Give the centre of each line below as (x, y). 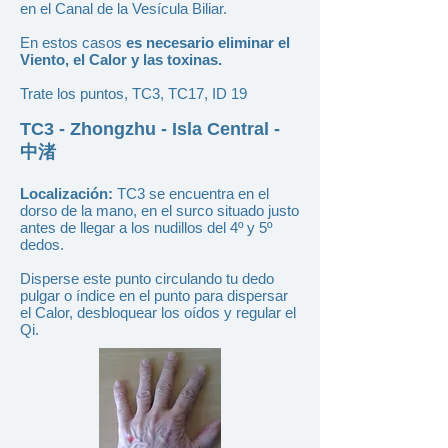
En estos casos (73, 42)
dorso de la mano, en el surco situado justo (159, 210)
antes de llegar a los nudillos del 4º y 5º (146, 227)
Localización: (66, 193)
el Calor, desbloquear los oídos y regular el (158, 312)
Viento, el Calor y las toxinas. (121, 59)
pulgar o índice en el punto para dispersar (154, 295)
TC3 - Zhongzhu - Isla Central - (150, 129)
